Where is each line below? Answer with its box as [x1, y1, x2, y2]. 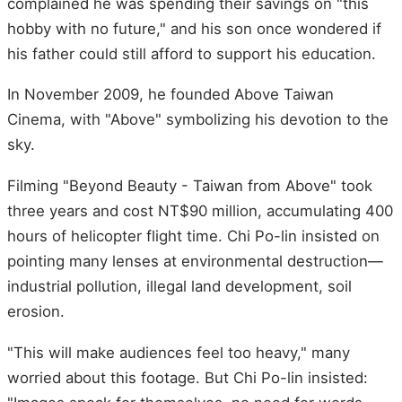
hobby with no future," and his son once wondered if [7, 19, 381, 38]
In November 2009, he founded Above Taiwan [7, 85, 334, 104]
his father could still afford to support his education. [7, 44, 376, 63]
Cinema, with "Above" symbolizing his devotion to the [7, 110, 389, 129]
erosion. [7, 302, 65, 321]
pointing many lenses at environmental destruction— [7, 252, 383, 271]
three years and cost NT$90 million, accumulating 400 [7, 202, 393, 221]
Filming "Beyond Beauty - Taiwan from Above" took [7, 177, 372, 196]
